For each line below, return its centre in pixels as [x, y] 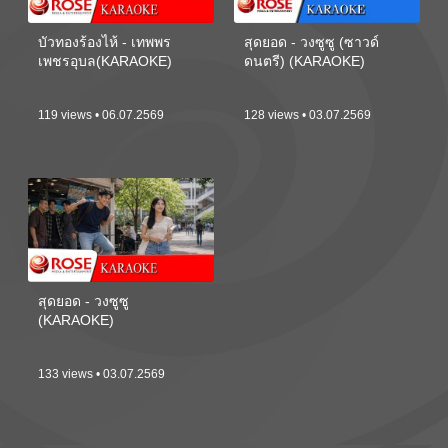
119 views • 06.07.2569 [101, 115]
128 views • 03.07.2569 [308, 115]
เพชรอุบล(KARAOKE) [105, 61]
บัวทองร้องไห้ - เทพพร [105, 42]
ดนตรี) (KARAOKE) [305, 61]
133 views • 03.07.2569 [102, 374]
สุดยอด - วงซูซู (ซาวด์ [312, 42]
